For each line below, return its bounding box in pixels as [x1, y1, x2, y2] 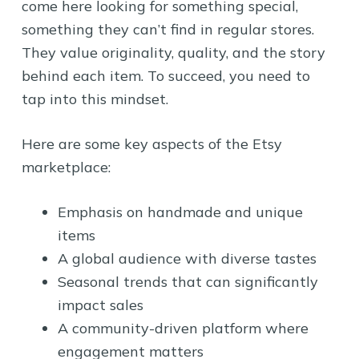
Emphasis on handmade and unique [57, 202, 303, 221]
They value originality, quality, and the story [21, 42, 325, 62]
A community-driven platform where [57, 318, 309, 337]
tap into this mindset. [21, 89, 168, 108]
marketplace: [21, 157, 111, 176]
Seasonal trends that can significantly [57, 272, 318, 291]
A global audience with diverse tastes [57, 248, 317, 268]
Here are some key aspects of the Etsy [21, 134, 282, 153]
